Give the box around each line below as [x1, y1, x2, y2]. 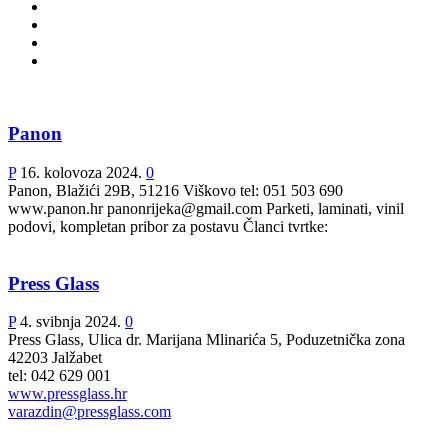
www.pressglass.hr [8, 385, 127, 403]
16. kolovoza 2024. [20, 163, 142, 181]
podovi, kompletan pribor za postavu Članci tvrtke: [8, 217, 328, 235]
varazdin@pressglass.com [8, 403, 171, 421]
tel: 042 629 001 [8, 367, 111, 385]
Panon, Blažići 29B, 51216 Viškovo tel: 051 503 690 [8, 181, 343, 199]
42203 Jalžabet [8, 349, 102, 367]
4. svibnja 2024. [20, 313, 121, 331]
